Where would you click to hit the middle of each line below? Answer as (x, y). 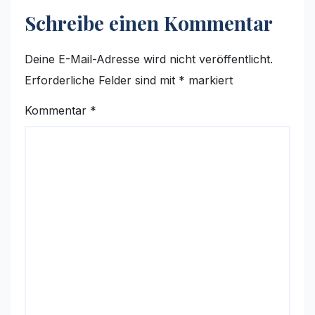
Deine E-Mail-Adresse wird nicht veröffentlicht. (149, 59)
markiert (209, 81)
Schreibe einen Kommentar (149, 23)
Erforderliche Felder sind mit (102, 81)
